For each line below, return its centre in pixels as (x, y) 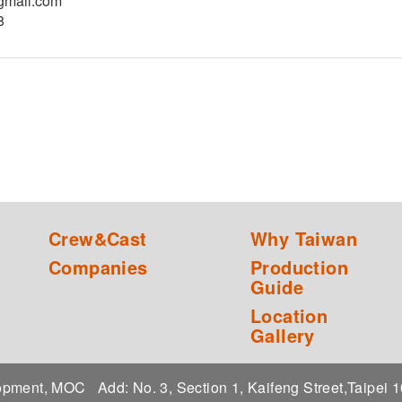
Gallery (283, 336)
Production (300, 267)
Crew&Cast (98, 239)
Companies (98, 267)
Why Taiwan (304, 239)
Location (289, 316)
